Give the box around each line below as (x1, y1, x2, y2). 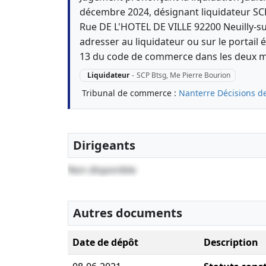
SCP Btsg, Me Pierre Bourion (136, 70, 230, 81)
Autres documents (73, 205, 182, 221)
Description (204, 236, 258, 249)
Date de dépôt (72, 236, 138, 249)
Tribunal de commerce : (82, 87, 179, 99)
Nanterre (179, 87, 215, 99)
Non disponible (68, 163, 136, 177)
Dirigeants (73, 137, 135, 154)
